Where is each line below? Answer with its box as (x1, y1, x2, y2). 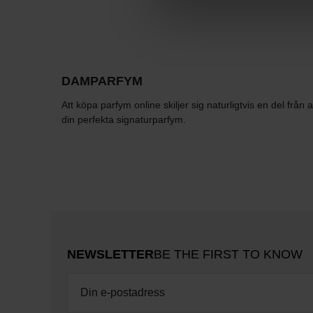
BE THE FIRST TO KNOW (154, 247, 303, 262)
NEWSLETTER (67, 247, 154, 262)
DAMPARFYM (61, 74, 143, 89)
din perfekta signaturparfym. (61, 114, 186, 126)
